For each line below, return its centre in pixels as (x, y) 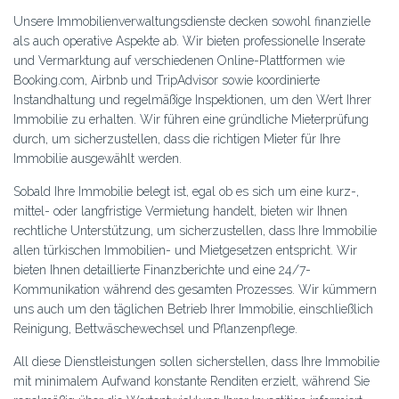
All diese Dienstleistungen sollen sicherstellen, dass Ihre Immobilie (196, 362)
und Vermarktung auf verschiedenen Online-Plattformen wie (179, 61)
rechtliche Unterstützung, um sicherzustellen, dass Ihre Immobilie (195, 231)
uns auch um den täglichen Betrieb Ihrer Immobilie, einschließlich (193, 309)
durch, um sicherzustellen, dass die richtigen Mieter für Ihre (177, 139)
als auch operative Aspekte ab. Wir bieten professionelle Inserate (189, 41)
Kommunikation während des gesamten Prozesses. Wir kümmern (195, 290)
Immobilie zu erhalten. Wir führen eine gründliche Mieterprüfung (191, 120)
